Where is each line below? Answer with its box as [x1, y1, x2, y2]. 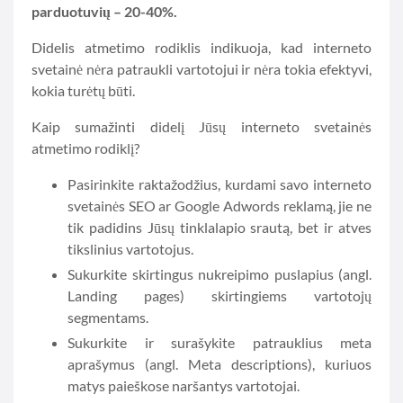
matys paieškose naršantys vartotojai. [67, 377, 300, 394]
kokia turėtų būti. [31, 82, 135, 99]
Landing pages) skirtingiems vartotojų [67, 287, 372, 304]
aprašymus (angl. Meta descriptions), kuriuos [67, 355, 372, 372]
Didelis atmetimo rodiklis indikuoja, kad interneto [31, 39, 372, 56]
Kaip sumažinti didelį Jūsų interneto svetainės [31, 118, 372, 135]
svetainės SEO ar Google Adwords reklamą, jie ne [67, 197, 372, 214]
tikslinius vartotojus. [67, 240, 193, 257]
